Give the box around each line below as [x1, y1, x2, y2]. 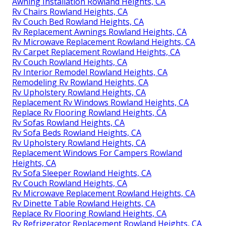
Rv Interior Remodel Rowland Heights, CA [12, 66, 167, 78]
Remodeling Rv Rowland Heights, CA [12, 76, 148, 88]
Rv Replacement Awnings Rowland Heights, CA [12, 26, 187, 37]
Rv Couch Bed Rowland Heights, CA [12, 16, 144, 27]
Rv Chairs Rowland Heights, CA [12, 6, 128, 17]
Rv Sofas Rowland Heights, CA [12, 117, 125, 128]
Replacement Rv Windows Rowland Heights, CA [12, 96, 189, 108]
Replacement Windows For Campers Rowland [12, 147, 182, 158]
